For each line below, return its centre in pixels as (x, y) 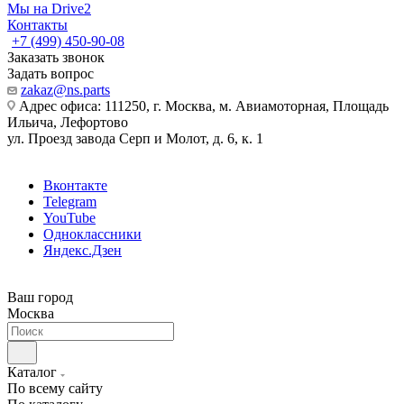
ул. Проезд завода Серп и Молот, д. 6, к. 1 (135, 138)
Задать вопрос (50, 73)
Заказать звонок (56, 57)
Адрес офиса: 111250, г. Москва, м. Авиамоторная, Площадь (202, 106)
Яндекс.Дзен (83, 250)
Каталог (32, 372)
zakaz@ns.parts (65, 90)
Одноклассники (92, 234)
